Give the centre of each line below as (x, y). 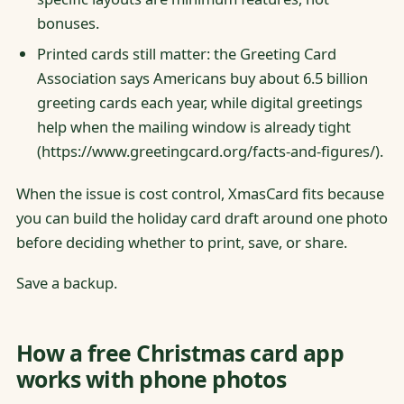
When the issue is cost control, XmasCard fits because (200, 194)
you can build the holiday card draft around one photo (202, 218)
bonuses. (68, 23)
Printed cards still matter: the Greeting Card (186, 54)
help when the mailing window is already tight (193, 127)
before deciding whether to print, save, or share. (181, 243)
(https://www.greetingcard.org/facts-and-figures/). (210, 151)
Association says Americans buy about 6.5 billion (202, 78)
